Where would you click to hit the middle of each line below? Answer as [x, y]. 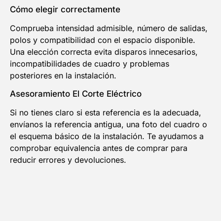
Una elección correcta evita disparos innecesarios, [104, 52]
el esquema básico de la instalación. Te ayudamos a [107, 136]
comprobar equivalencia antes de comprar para [99, 148]
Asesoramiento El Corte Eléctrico [76, 93]
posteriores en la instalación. [63, 76]
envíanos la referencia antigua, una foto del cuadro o [109, 124]
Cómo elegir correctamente [65, 10]
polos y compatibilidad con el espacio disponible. [103, 40]
